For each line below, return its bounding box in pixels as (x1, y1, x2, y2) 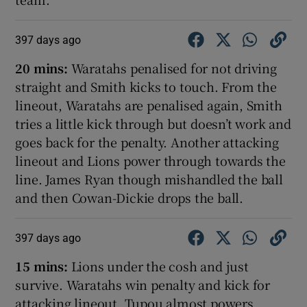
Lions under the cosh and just (67, 257, 249, 275)
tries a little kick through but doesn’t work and (15, 114, 291, 133)
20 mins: (15, 59, 71, 77)
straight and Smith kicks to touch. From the (15, 77, 277, 96)
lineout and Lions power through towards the (15, 151, 286, 170)
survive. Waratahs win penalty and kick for (15, 275, 271, 294)
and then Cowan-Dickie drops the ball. (15, 188, 244, 207)
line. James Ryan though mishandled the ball (15, 170, 283, 188)
